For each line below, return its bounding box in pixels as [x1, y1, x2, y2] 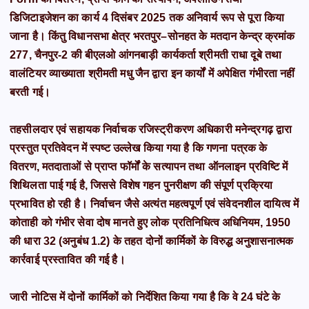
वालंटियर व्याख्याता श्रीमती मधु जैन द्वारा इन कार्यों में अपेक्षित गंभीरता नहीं [10, 68, 295, 80]
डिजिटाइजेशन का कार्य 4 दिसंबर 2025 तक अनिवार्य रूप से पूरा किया [10, 12, 285, 24]
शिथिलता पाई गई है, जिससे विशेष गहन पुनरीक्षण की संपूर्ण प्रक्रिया [10, 179, 272, 192]
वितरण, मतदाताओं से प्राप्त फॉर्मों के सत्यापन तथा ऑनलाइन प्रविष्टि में [10, 161, 288, 173]
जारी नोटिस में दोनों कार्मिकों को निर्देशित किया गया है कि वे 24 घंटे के [10, 291, 280, 303]
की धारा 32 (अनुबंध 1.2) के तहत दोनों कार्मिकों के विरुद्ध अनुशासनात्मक [10, 235, 294, 248]
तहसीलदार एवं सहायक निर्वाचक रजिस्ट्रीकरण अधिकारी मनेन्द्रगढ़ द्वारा [10, 123, 292, 136]
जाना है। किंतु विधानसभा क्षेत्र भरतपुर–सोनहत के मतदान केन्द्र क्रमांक [10, 30, 295, 43]
